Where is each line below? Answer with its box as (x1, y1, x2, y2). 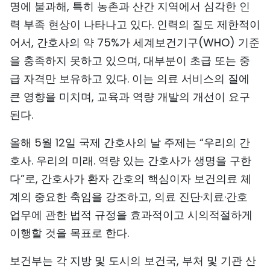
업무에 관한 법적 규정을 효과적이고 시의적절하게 (10, 207, 253, 222)
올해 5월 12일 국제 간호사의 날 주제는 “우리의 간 (10, 135, 250, 150)
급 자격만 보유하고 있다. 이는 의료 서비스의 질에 (10, 71, 250, 86)
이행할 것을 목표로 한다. (10, 225, 129, 240)
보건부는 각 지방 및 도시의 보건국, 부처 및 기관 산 (10, 253, 256, 268)
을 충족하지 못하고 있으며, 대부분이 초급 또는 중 (10, 53, 250, 68)
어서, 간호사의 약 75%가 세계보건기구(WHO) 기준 (10, 35, 260, 50)
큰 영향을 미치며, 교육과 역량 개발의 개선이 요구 (10, 89, 250, 104)
